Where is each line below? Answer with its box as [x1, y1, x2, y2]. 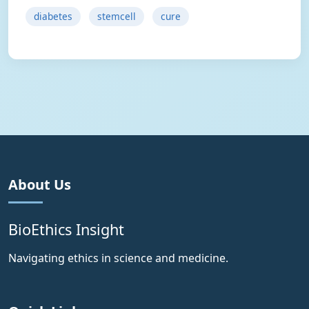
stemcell [97, 10, 136, 23]
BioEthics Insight [8, 219, 124, 239]
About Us [8, 175, 71, 194]
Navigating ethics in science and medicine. [8, 250, 228, 266]
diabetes [34, 10, 72, 23]
